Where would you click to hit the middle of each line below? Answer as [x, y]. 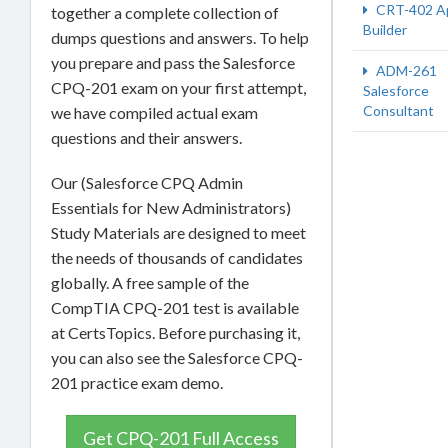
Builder [385, 29]
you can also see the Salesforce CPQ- [177, 358]
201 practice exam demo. [137, 383]
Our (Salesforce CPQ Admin [147, 183]
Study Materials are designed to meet [178, 233]
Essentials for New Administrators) [171, 208]
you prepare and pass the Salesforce [173, 63]
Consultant [398, 110]
